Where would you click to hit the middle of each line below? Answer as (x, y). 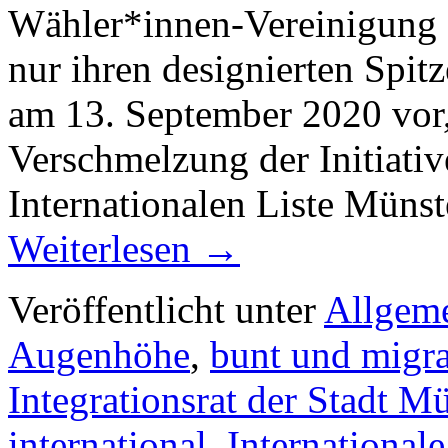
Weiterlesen (104, 248)
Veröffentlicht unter (162, 309)
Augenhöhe (99, 354)
